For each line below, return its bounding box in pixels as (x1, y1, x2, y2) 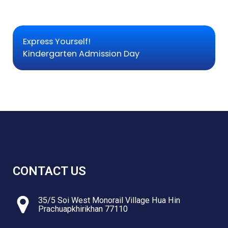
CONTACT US (12, 164, 86, 179)
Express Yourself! (22, 35, 91, 47)
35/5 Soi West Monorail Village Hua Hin (38, 195, 180, 206)
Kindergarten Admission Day (22, 47, 139, 60)
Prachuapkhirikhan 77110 (38, 204, 128, 214)
